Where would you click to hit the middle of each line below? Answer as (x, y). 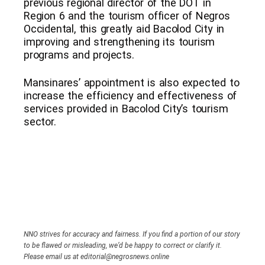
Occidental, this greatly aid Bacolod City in (124, 28)
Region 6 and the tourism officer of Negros (127, 15)
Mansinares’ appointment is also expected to (132, 82)
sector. (40, 121)
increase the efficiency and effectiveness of (130, 95)
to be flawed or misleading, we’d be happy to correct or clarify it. (123, 245)
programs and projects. (79, 54)
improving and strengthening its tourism (119, 41)
